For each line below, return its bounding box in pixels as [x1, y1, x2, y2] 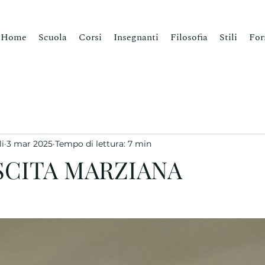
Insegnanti [114, 30, 159, 44]
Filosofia [170, 30, 208, 44]
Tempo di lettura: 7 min [55, 138, 151, 149]
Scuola [38, 30, 67, 44]
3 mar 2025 [7, 138, 53, 149]
